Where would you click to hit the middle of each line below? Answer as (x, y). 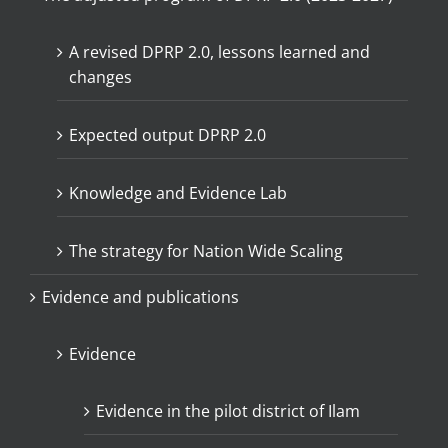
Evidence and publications (140, 296)
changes (100, 76)
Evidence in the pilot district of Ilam (228, 410)
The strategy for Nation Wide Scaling (206, 250)
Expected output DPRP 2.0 (167, 134)
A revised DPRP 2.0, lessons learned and (219, 51)
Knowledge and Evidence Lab (178, 192)
